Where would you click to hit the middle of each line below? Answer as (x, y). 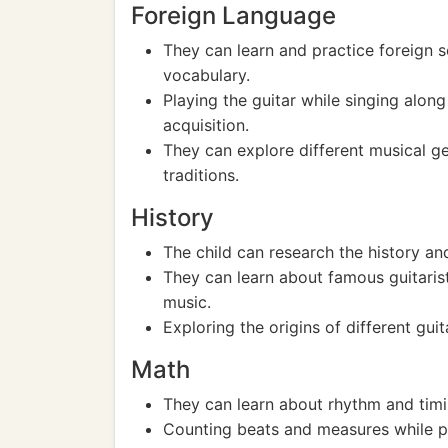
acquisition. (206, 125)
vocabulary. (206, 75)
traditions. (201, 175)
